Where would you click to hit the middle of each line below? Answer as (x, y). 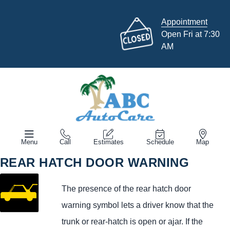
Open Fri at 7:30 (190, 34)
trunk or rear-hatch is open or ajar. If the (132, 222)
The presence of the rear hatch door (126, 189)
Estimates (108, 142)
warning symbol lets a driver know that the (138, 205)
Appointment (184, 22)
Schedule (160, 142)
